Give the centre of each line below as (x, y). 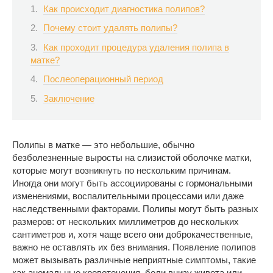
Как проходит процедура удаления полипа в (136, 47)
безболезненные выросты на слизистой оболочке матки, (132, 158)
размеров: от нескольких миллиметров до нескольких (126, 222)
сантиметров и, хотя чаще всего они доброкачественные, (133, 234)
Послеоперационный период (103, 79)
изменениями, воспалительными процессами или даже (128, 196)
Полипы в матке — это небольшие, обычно (103, 145)
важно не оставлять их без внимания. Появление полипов (134, 247)
